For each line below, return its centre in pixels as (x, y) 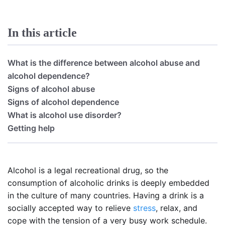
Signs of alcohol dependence (63, 102)
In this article (42, 32)
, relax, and (177, 208)
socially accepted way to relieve (70, 208)
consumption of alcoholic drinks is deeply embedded (108, 183)
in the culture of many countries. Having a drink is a (106, 195)
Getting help (31, 128)
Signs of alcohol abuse (51, 89)
